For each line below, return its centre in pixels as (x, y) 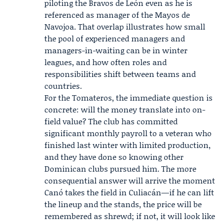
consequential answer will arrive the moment (130, 180)
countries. (63, 86)
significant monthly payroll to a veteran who (128, 133)
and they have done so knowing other (114, 157)
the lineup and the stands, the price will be (123, 204)
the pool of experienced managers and (115, 38)
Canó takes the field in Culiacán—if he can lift (129, 192)
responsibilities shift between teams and (120, 74)
